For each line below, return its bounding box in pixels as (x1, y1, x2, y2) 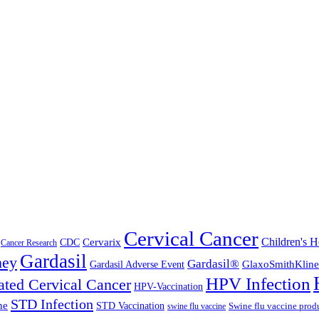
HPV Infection (206, 274, 310, 294)
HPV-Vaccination (134, 281, 203, 293)
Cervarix (83, 236, 121, 249)
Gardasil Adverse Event (90, 259, 184, 271)
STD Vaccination (96, 300, 164, 312)
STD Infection (11, 296, 93, 313)
